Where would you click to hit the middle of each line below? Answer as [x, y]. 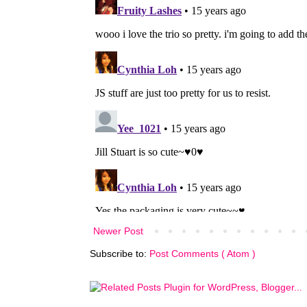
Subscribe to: [120, 253]
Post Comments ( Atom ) [202, 253]
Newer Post [118, 231]
